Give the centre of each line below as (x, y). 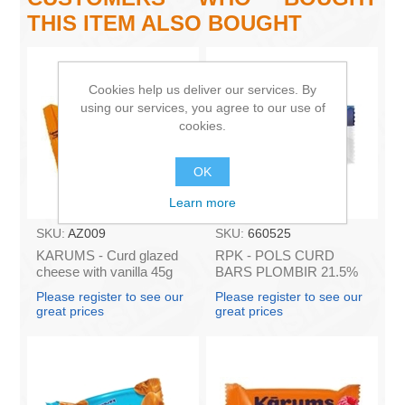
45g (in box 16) (259, 287)
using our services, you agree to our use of (202, 107)
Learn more (202, 202)
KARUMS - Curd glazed (108, 255)
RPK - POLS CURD (274, 255)
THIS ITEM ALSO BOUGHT (165, 24)
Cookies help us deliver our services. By (202, 89)
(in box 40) (68, 287)
